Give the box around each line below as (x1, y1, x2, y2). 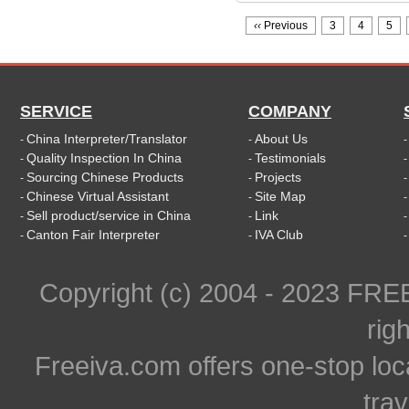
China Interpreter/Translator (26, 131, 187, 146)
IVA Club (255, 226, 303, 242)
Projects (255, 169, 301, 184)
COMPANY (248, 101, 331, 121)
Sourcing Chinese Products (26, 169, 184, 184)
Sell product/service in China (26, 207, 191, 223)
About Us (255, 131, 308, 146)
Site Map (255, 188, 306, 204)
